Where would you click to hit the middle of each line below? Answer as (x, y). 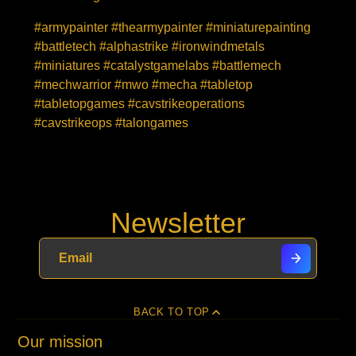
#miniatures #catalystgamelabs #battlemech (158, 66)
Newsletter (178, 223)
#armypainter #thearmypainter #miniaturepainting (172, 28)
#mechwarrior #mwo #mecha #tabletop (143, 85)
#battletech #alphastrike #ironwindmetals (149, 47)
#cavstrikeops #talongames (111, 123)
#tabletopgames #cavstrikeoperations (139, 104)
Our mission (60, 342)
